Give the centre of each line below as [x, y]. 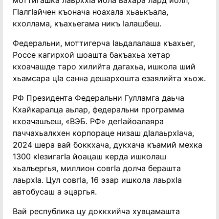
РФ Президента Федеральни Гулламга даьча [99, 98]
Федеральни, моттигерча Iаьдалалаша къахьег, [104, 43]
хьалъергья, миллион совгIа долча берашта [97, 168]
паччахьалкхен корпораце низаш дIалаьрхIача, [103, 133]
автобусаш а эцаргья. [55, 192]
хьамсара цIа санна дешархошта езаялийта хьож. [109, 78]
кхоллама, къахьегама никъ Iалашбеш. [87, 23]
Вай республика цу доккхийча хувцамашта [96, 211]
